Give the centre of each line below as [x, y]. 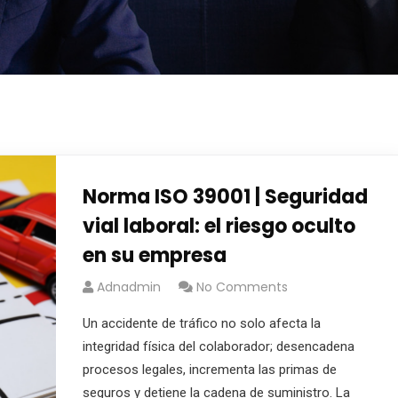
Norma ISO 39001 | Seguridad [225, 197]
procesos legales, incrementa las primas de [209, 370]
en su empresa [154, 255]
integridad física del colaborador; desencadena [218, 346]
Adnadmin [128, 287]
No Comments [242, 287]
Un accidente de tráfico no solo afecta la [201, 323]
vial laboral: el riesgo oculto [219, 226]
